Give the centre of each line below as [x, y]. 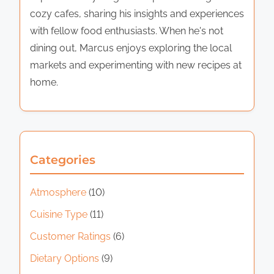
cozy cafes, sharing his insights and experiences [137, 13]
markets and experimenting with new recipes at [136, 65]
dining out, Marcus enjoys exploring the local [131, 48]
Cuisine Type [59, 214]
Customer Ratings [70, 236]
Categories [63, 159]
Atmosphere [58, 192]
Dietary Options [65, 258]
